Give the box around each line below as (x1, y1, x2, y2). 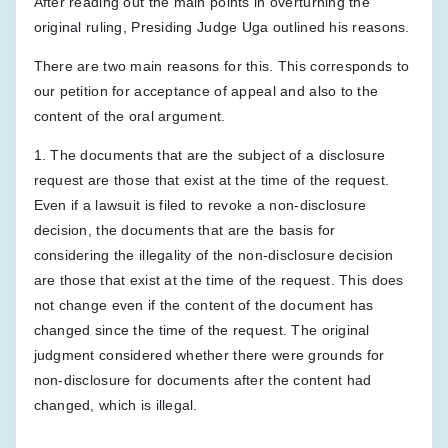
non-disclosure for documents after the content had (33, 371, 372, 388)
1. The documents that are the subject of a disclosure (33, 146, 386, 163)
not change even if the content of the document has (33, 296, 374, 313)
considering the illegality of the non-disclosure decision (33, 246, 394, 263)
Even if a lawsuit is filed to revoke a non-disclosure (33, 196, 367, 213)
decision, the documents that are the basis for (33, 221, 336, 238)
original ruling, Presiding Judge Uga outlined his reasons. (33, 18, 410, 35)
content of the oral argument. (33, 107, 226, 124)
